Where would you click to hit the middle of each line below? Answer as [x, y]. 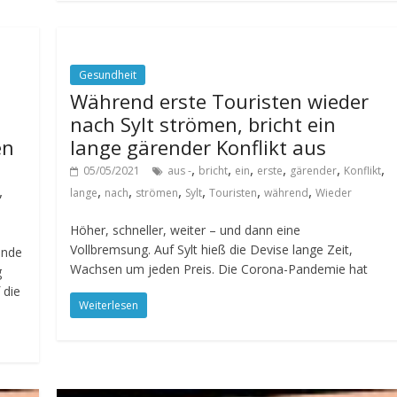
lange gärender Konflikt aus [198, 147]
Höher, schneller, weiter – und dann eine [186, 230]
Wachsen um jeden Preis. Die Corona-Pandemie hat [219, 269]
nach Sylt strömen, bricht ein [203, 124]
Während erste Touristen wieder [220, 101]
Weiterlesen [109, 305]
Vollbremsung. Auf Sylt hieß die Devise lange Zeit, [212, 249]
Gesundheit [108, 75]
